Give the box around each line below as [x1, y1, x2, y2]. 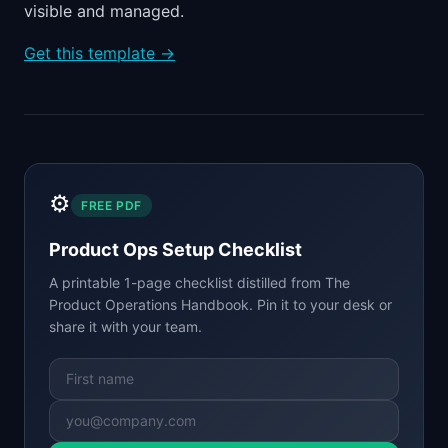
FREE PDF [81, 198, 142, 214]
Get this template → [24, 43, 175, 64]
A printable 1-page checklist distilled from [49, 274, 325, 292]
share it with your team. [49, 318, 202, 336]
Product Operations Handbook [49, 296, 249, 314]
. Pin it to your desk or [249, 296, 392, 314]
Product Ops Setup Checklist [49, 239, 302, 261]
